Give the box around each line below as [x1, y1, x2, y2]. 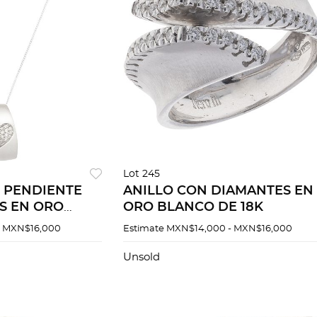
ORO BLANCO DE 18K [122, 201, 263, 214]
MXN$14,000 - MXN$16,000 [166, 224, 292, 234]
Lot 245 [122, 169, 160, 180]
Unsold [122, 252, 160, 263]
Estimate [122, 224, 164, 234]
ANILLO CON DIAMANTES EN [122, 185, 313, 198]
